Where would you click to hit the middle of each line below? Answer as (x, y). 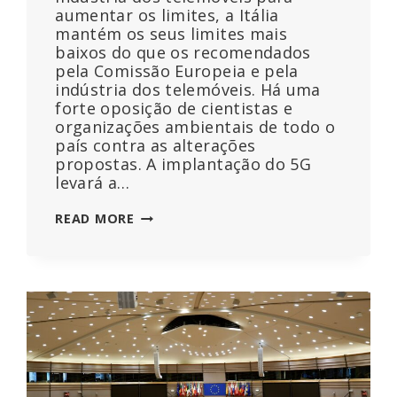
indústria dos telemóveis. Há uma (188, 90)
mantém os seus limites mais (171, 34)
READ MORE (95, 219)
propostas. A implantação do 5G (183, 164)
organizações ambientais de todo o (195, 127)
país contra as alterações (156, 146)
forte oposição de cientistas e (174, 109)
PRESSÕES (168, 273)
